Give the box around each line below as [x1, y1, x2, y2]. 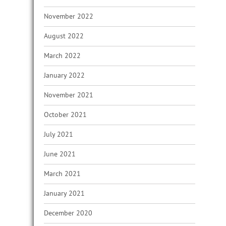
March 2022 [44, 51, 81, 60]
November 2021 [44, 90, 93, 99]
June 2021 [44, 149, 76, 158]
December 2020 [44, 208, 92, 217]
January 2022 [44, 71, 85, 80]
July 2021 [44, 130, 73, 139]
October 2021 [44, 110, 87, 119]
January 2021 [44, 189, 85, 198]
